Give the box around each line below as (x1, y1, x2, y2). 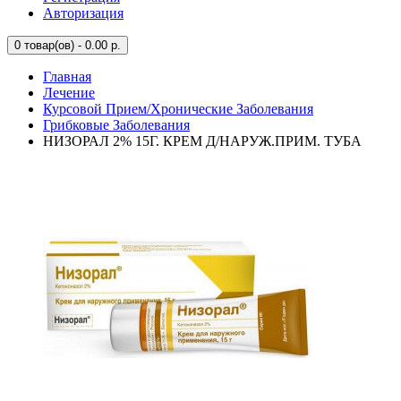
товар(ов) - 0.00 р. (21, 38, 121, 52)
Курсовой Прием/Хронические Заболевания (43, 101, 313, 116)
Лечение (43, 85, 95, 100)
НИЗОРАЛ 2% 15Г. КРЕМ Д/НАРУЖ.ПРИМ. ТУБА (43, 133, 362, 149)
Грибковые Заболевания (43, 117, 190, 132)
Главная (43, 69, 91, 84)
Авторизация (43, 5, 124, 21)
